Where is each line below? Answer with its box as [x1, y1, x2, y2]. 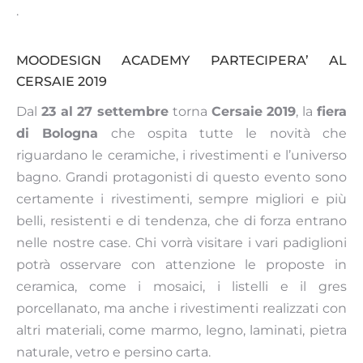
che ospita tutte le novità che [98, 126, 348, 142]
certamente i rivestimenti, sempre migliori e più [16, 191, 347, 207]
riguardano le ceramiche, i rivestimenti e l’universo [16, 147, 347, 164]
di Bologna [16, 126, 99, 142]
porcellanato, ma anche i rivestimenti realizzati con [16, 301, 347, 317]
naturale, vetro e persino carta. [16, 344, 211, 361]
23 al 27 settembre [41, 104, 169, 120]
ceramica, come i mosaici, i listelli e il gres [16, 279, 347, 295]
